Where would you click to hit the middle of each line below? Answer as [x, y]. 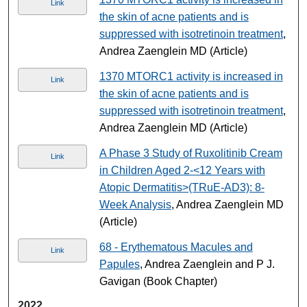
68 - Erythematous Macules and [176, 247]
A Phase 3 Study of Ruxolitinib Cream [191, 153]
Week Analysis [135, 204]
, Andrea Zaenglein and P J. [207, 264]
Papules [119, 264]
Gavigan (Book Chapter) [158, 281]
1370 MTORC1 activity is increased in [191, 76]
